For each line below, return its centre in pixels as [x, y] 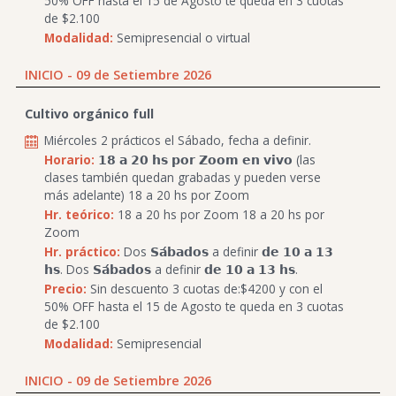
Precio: [65, 288]
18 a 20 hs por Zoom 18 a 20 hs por [219, 214]
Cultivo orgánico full [89, 114]
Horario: [69, 159]
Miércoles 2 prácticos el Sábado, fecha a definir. [178, 140]
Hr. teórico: [79, 214]
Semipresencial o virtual [182, 37]
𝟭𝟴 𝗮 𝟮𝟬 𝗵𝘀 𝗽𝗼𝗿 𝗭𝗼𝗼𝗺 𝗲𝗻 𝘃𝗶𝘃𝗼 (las [205, 159]
